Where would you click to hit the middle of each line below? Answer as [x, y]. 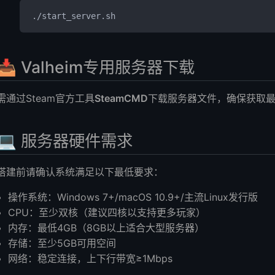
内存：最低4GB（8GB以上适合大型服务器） [107, 227]
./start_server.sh [74, 16]
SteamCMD [121, 98]
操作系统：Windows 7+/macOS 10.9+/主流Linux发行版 [133, 197]
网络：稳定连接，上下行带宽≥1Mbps [91, 258]
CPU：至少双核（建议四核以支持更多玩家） [107, 212]
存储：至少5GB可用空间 [62, 243]
